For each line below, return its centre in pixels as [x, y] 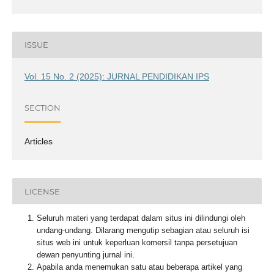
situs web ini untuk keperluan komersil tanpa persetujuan [137, 243]
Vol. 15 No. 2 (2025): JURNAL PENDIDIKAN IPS [117, 76]
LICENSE [42, 191]
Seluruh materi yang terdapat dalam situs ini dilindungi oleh [141, 218]
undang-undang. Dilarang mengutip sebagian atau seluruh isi [143, 231]
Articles [38, 141]
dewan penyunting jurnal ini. [85, 255]
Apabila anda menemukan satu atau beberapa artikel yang [139, 267]
